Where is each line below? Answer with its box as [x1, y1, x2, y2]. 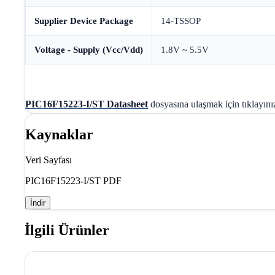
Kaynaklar [25, 126, 93, 142]
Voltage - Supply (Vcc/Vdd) [34, 45, 143, 55]
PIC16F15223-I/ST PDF [25, 176, 122, 187]
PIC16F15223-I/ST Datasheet [25, 98, 148, 109]
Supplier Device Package [34, 16, 133, 26]
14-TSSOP [161, 16, 201, 26]
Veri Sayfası [25, 155, 72, 166]
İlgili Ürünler [25, 222, 109, 239]
